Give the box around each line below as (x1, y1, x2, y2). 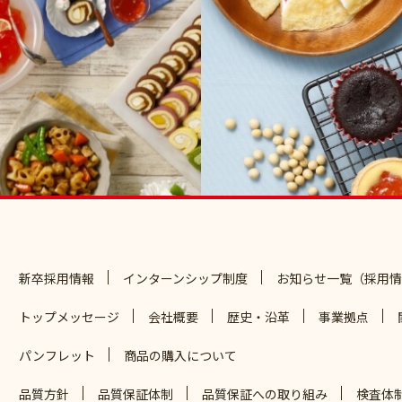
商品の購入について (123, 345, 237, 364)
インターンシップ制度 (122, 268, 248, 287)
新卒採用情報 (18, 268, 94, 287)
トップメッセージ (18, 307, 119, 326)
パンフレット (18, 345, 95, 364)
